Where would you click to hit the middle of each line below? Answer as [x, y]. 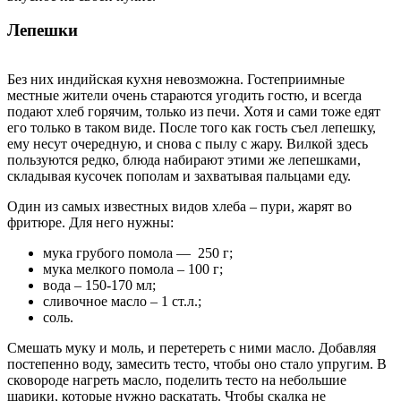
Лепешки [43, 30]
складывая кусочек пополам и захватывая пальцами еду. [179, 176]
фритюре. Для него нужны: [90, 222]
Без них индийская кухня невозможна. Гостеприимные [176, 79]
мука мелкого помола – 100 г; [133, 269]
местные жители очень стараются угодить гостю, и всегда [184, 95]
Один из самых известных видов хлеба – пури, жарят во [179, 206]
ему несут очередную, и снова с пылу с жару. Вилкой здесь [188, 144]
